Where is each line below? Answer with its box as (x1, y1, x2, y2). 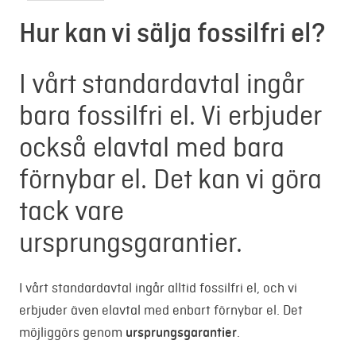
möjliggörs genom (19, 324, 126, 341)
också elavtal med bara (19, 132, 284, 168)
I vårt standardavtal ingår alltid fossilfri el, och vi (19, 280, 297, 296)
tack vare (19, 195, 124, 231)
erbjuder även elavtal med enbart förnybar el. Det (19, 302, 303, 319)
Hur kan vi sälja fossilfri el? (19, 20, 326, 49)
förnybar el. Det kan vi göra (19, 164, 322, 199)
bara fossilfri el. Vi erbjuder (19, 100, 321, 136)
